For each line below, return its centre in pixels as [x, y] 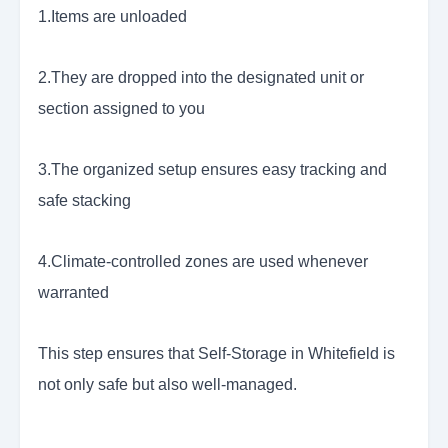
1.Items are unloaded [112, 17]
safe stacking [84, 201]
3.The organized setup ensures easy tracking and [212, 170]
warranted [75, 293]
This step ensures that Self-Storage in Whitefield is [216, 354]
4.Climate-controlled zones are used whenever [203, 262]
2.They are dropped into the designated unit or [201, 78]
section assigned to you [121, 109]
